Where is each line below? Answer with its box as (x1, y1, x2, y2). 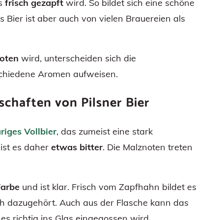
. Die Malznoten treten (103, 141, 192, 153)
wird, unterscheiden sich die (19, 52, 136, 64)
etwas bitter (49, 141, 103, 153)
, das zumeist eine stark (56, 125, 153, 137)
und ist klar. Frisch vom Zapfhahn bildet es (20, 181, 196, 192)
